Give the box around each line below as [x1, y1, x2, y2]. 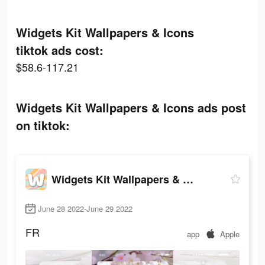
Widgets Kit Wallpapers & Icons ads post [16, 99, 246, 116]
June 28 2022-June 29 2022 [38, 203, 132, 215]
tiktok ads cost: [16, 41, 104, 59]
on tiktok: [16, 117, 70, 134]
